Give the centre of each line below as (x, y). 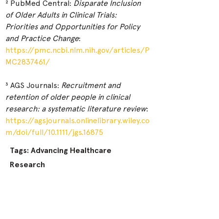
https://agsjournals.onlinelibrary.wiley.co (77, 120)
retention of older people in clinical (69, 97)
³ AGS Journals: (33, 85)
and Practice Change (42, 38)
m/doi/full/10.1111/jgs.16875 (54, 132)
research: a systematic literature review (76, 109)
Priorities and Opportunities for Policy (74, 26)
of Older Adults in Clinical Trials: (62, 15)
